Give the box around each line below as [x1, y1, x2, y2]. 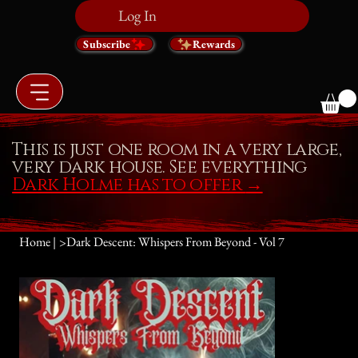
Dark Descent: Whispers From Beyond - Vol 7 [66, 233, 284, 250]
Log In [117, 6, 157, 26]
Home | [18, 233, 56, 250]
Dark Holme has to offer [12, 173, 246, 197]
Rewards [193, 37, 236, 52]
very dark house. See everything [12, 156, 307, 180]
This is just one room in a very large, [12, 138, 342, 162]
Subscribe [82, 36, 130, 51]
